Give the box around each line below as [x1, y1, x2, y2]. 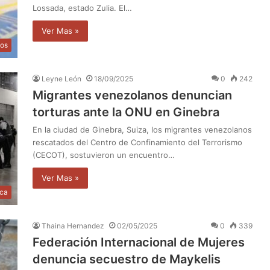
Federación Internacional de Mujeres [33, 234, 245, 250]
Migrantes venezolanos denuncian [33, 87, 232, 102]
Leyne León [42, 74, 81, 83]
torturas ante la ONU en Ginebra [33, 104, 219, 119]
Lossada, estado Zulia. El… [33, 2, 132, 13]
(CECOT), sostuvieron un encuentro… [33, 149, 175, 160]
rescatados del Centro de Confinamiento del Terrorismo [33, 137, 242, 147]
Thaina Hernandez [42, 221, 104, 230]
